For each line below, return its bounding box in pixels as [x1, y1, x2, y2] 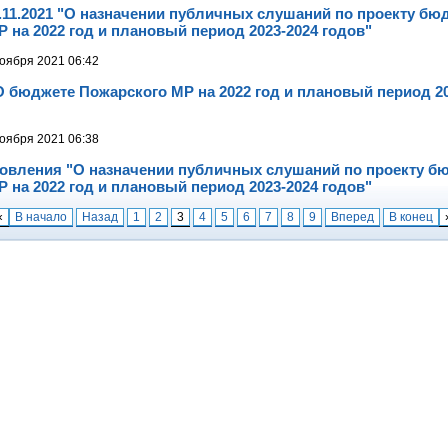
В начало [15, 209, 67, 224]
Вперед [331, 209, 374, 224]
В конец [389, 209, 433, 224]
